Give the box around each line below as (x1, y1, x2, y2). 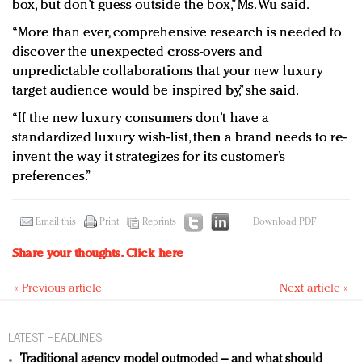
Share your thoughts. (12, 247, 126, 260)
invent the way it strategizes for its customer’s (12, 149, 285, 164)
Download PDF (253, 217, 316, 227)
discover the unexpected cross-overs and (12, 44, 263, 59)
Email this (36, 217, 76, 227)
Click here (125, 247, 183, 260)
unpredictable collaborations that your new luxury (12, 64, 323, 78)
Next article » (280, 282, 348, 295)
